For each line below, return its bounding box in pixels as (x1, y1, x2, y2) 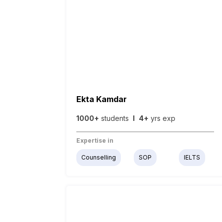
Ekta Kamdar (76, 94, 127, 105)
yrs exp (149, 114, 176, 123)
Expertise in (76, 137, 114, 145)
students (99, 114, 133, 123)
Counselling (81, 154, 116, 162)
